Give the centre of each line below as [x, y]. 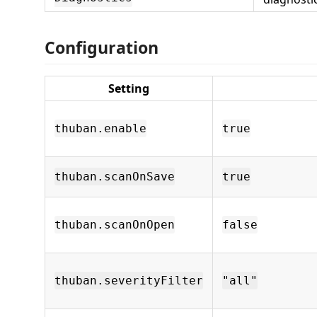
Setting [129, 88]
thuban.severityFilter [129, 281]
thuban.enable [100, 128]
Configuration [102, 47]
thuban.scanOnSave [115, 177]
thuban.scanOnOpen [115, 225]
